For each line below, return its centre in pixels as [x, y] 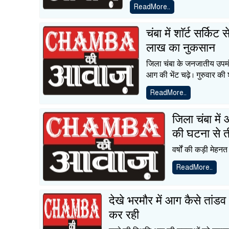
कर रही [124, 215]
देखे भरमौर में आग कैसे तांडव [167, 201]
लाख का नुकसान [180, 48]
